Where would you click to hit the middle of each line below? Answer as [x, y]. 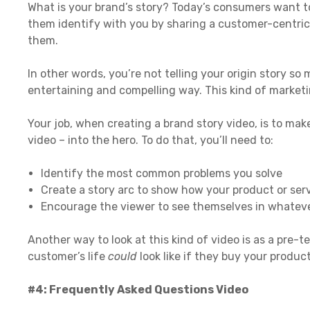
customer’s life [68, 256]
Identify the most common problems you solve [162, 173]
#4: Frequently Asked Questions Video [138, 289]
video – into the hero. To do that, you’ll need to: [151, 140]
